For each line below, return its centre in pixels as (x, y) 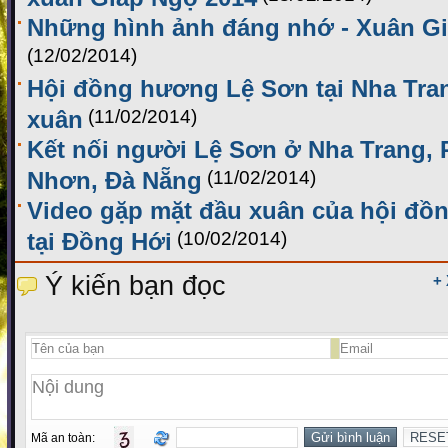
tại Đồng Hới (99, 239)
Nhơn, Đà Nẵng (114, 178)
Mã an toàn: (67, 438)
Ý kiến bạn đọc (135, 286)
